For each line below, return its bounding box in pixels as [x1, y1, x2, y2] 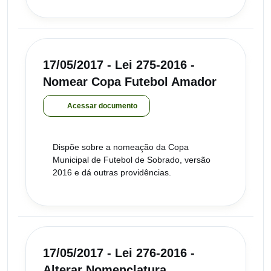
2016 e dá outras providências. [53, 167, 171, 177]
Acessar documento [67, 101, 137, 110]
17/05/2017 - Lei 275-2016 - [43, 57, 195, 71]
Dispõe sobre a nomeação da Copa [53, 142, 189, 152]
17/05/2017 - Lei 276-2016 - [43, 246, 195, 260]
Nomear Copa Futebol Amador [43, 74, 217, 88]
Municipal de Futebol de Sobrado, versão [53, 154, 211, 165]
